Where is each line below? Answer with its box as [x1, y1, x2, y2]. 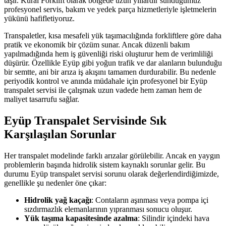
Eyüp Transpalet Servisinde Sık [4, 114, 166, 128]
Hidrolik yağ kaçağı [24, 196, 91, 205]
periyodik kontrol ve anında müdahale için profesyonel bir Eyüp [4, 77, 207, 86]
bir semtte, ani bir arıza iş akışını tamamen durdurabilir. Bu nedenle [4, 68, 216, 77]
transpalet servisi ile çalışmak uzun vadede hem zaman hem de [4, 86, 202, 95]
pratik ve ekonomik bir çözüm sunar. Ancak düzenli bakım [4, 40, 190, 49]
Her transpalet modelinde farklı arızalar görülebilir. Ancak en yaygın [4, 151, 220, 160]
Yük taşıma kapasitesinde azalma [24, 214, 138, 223]
